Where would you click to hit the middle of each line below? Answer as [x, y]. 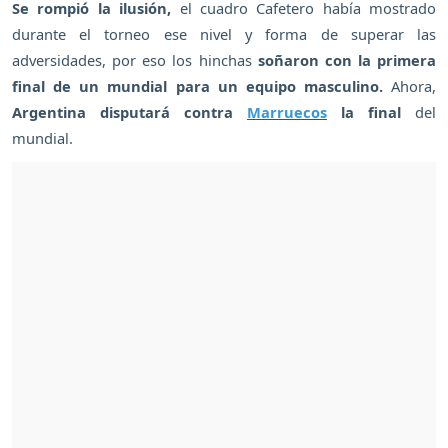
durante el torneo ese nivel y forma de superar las [224, 33]
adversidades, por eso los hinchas [135, 59]
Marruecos [287, 111]
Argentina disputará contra [129, 111]
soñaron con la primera [346, 59]
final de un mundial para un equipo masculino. [201, 85]
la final [371, 111]
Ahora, [413, 85]
